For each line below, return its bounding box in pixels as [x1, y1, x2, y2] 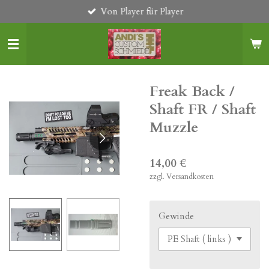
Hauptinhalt [5, 20, 54, 30]
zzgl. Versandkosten [150, 172, 214, 182]
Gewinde [159, 210, 194, 222]
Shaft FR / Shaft [150, 100, 256, 119]
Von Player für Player [100, 5, 184, 17]
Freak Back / [150, 82, 235, 101]
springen [5, 33, 43, 43]
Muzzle [150, 118, 198, 138]
